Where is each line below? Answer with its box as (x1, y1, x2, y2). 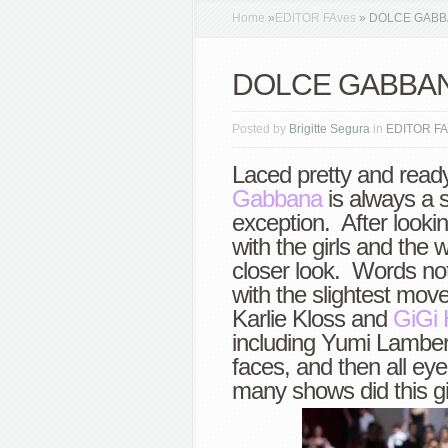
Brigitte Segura (289, 122, 370, 136)
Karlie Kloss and (232, 305, 393, 332)
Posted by (232, 122, 289, 136)
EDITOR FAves (275, 11, 356, 25)
